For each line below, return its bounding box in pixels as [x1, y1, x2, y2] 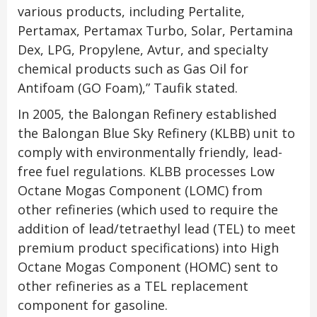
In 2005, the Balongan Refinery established [18, 105, 277, 123]
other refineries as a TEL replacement [18, 277, 248, 295]
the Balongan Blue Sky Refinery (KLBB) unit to [18, 125, 295, 142]
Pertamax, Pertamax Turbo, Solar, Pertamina [18, 22, 293, 40]
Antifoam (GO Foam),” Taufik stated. [18, 79, 238, 97]
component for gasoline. [18, 296, 168, 314]
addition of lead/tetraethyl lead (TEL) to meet [18, 220, 296, 238]
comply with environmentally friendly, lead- [18, 144, 282, 161]
